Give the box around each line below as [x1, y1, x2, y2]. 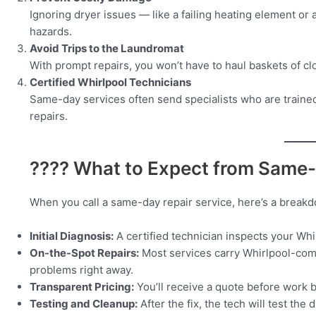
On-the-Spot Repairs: [30, 245, 139, 260]
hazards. [30, 25, 72, 39]
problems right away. [30, 262, 133, 276]
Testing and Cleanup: [30, 296, 138, 310]
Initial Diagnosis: [30, 229, 114, 243]
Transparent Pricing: [30, 279, 134, 293]
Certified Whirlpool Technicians [30, 75, 191, 90]
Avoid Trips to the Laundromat [30, 42, 184, 56]
